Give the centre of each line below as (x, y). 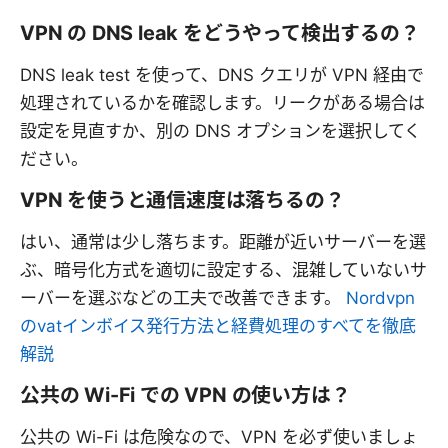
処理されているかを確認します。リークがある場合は (222, 102)
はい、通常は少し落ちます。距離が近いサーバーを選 (223, 241)
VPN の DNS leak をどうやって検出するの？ (220, 32)
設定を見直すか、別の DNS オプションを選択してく (220, 130)
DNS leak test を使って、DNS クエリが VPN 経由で (222, 74)
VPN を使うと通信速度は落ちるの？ (182, 199)
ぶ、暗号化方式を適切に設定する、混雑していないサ (223, 269)
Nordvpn (380, 297)
